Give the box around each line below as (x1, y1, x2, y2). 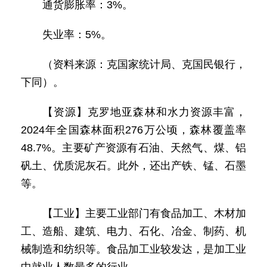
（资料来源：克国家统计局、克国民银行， (42, 58, 246, 70)
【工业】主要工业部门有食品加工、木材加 (42, 207, 246, 219)
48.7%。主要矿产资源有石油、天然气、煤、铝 (21, 142, 246, 154)
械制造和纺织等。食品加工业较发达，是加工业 (21, 243, 246, 255)
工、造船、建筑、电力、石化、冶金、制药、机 (21, 225, 246, 237)
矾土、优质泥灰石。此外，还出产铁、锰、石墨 (21, 160, 246, 172)
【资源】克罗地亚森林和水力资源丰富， (42, 106, 246, 118)
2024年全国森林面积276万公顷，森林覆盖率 (21, 124, 246, 136)
